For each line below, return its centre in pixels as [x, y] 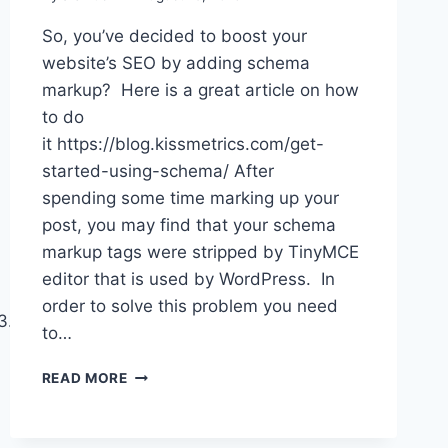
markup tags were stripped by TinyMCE [200, 251]
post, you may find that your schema [188, 224]
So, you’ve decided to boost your [174, 35]
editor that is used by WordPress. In [188, 278]
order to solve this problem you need [189, 305]
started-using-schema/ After [157, 170]
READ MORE [84, 377]
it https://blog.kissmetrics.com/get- [182, 143]
